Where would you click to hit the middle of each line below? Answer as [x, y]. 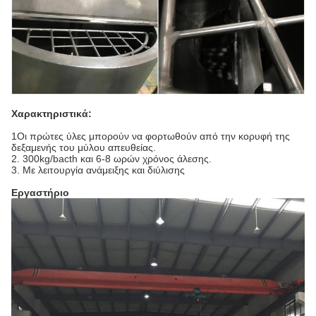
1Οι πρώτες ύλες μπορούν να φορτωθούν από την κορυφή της [151, 136]
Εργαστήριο [40, 192]
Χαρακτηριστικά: [51, 113]
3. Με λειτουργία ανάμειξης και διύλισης [98, 170]
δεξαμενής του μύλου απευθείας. [84, 147]
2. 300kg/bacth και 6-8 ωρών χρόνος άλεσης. [111, 158]
